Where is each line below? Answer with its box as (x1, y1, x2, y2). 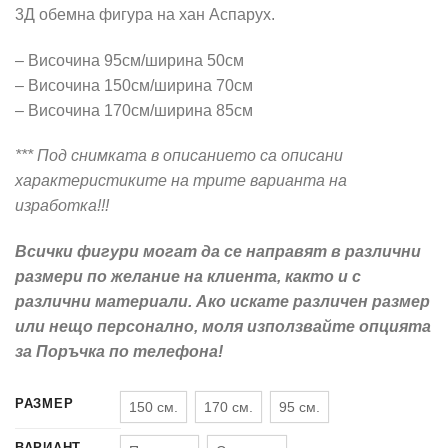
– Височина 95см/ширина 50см (15, 51, 244, 69)
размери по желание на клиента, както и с (15, 268, 361, 286)
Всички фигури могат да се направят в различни (15, 243, 421, 261)
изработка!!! (15, 197, 109, 215)
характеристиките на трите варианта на (15, 172, 347, 190)
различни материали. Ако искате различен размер (15, 293, 430, 311)
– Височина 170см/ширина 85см (15, 101, 253, 119)
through (219, 10, 311, 38)
